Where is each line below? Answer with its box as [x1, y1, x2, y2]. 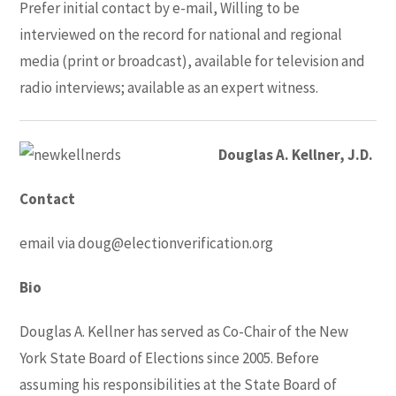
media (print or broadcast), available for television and [19, 50, 366, 71]
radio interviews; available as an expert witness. [19, 77, 319, 97]
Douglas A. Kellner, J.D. [218, 145, 374, 165]
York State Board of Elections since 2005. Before [19, 348, 320, 369]
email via [19, 233, 79, 254]
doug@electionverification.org [78, 233, 274, 254]
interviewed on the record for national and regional [19, 24, 343, 44]
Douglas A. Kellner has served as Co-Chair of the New [19, 322, 349, 342]
